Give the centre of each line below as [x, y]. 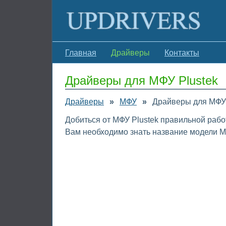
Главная [81, 53]
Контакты [182, 53]
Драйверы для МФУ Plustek [142, 80]
